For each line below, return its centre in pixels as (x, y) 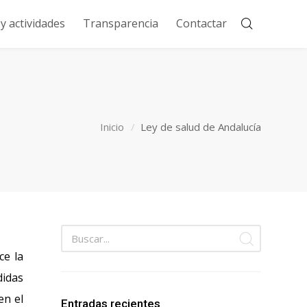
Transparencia (120, 23)
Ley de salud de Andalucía (201, 126)
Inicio (112, 126)
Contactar (201, 23)
